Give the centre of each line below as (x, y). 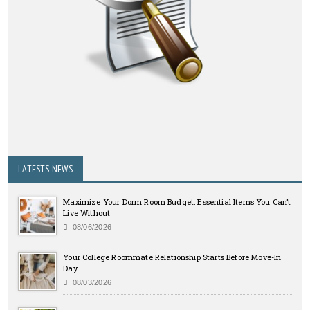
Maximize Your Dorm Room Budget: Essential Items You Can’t (177, 202)
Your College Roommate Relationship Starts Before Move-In (172, 257)
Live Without (87, 213)
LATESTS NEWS (45, 169)
